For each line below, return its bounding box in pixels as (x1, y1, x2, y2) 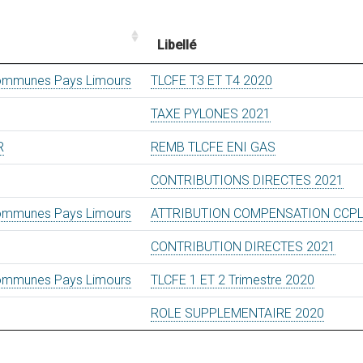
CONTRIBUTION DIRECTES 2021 (151, 239, 335, 254)
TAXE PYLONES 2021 (151, 106, 271, 122)
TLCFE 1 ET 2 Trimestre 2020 (151, 272, 314, 288)
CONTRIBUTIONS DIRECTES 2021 (151, 173, 344, 188)
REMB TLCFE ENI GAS (151, 139, 275, 155)
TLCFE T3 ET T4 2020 (151, 73, 272, 88)
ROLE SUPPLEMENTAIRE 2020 (151, 305, 324, 321)
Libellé (157, 37, 196, 53)
